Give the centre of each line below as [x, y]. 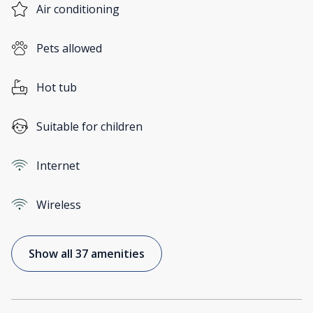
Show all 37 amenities [87, 254]
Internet [58, 166]
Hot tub [57, 88]
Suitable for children [89, 127]
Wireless [59, 205]
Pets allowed [69, 49]
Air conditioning [78, 9]
